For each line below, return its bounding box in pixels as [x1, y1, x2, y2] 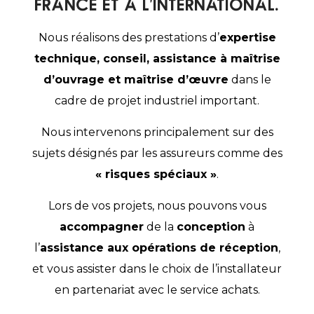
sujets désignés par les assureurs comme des [32, 146, 282, 160]
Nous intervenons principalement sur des [41, 125, 273, 139]
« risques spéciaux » [95, 168, 217, 181]
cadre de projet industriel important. [55, 94, 259, 107]
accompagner [60, 220, 144, 233]
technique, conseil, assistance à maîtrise [34, 52, 280, 65]
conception [177, 220, 245, 233]
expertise [219, 31, 276, 44]
